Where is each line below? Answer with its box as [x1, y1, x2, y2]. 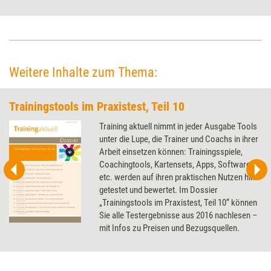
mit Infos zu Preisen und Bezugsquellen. [99, 223, 240, 233]
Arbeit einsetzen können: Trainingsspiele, [99, 146, 243, 157]
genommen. [9, 17, 51, 28]
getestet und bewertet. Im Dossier [99, 184, 218, 195]
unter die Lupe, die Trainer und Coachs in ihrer [99, 134, 259, 145]
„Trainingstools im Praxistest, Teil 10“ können [99, 197, 258, 208]
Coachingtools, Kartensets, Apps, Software [99, 159, 251, 170]
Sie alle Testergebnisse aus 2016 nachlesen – [99, 210, 258, 221]
